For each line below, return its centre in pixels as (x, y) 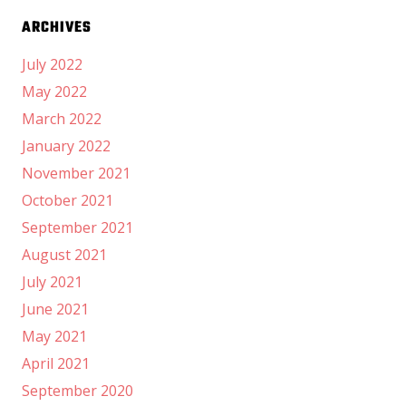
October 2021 (68, 201)
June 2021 (55, 309)
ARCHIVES (57, 29)
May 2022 (54, 92)
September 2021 (77, 228)
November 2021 (76, 174)
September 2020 (77, 391)
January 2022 (66, 146)
